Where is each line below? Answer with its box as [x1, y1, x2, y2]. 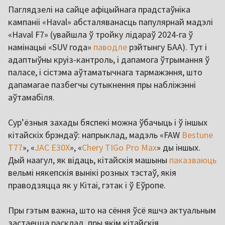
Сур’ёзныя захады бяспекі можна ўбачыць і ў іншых [8, 116, 207, 128]
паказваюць [169, 154, 216, 166]
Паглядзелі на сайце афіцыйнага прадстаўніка [8, 3, 190, 15]
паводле [93, 41, 127, 53]
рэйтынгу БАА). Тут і [127, 41, 207, 53]
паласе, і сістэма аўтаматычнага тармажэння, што [8, 66, 202, 78]
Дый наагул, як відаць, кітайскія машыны [8, 154, 169, 166]
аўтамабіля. [8, 91, 55, 103]
